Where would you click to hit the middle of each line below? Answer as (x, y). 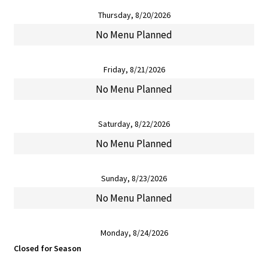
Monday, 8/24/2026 (134, 233)
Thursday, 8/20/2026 (134, 15)
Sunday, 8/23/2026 (134, 179)
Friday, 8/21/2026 (134, 70)
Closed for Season (47, 249)
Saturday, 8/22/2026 (134, 124)
